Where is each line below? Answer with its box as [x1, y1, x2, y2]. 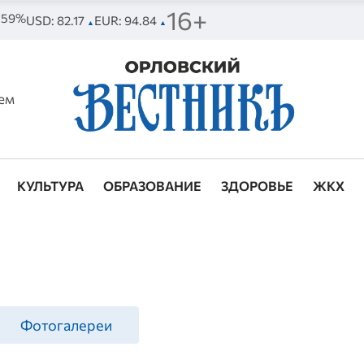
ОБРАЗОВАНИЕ [103, 178, 202, 194]
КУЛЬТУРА [17, 178, 84, 194]
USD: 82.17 [25, 12, 87, 28]
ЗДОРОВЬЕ [221, 178, 294, 194]
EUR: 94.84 [93, 12, 159, 28]
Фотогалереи [20, 316, 113, 335]
